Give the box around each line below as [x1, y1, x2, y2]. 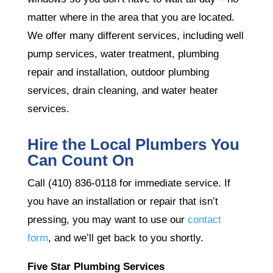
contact [187, 213, 221, 225]
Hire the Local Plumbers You [27, 135, 239, 154]
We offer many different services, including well [27, 29, 244, 41]
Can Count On [27, 151, 134, 169]
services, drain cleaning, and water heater [27, 84, 218, 96]
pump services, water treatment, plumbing [27, 48, 219, 60]
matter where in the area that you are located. [27, 11, 235, 23]
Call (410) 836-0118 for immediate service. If [27, 177, 230, 189]
